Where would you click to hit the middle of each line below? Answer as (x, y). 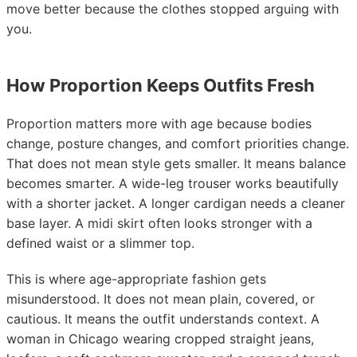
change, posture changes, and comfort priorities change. (178, 143)
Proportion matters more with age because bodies (159, 124)
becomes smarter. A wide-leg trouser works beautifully (173, 183)
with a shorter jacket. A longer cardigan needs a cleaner (176, 203)
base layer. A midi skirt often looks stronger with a (159, 223)
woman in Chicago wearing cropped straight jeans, (160, 339)
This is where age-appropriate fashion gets (136, 279)
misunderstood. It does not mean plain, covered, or (161, 299)
